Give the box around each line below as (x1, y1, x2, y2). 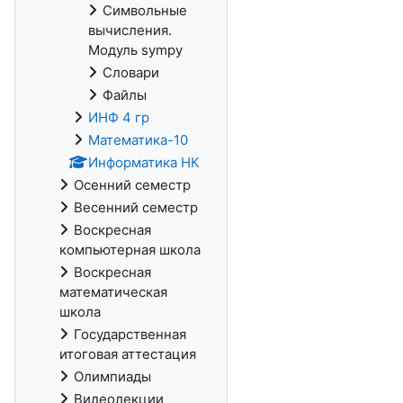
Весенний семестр (74, 199, 198, 216)
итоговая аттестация (59, 345, 196, 363)
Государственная (74, 326, 186, 343)
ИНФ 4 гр (88, 109, 149, 126)
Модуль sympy (88, 41, 183, 58)
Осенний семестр (74, 176, 191, 193)
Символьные (103, 2, 187, 19)
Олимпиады (74, 368, 151, 385)
